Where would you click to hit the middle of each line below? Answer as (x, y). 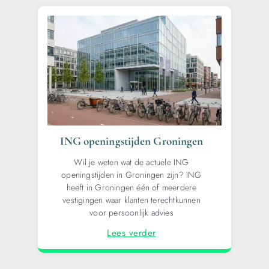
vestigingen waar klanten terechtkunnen (131, 200)
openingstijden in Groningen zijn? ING (131, 174)
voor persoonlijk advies (131, 212)
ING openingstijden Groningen (131, 141)
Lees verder (131, 233)
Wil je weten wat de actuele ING (131, 162)
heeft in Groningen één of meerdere (131, 187)
